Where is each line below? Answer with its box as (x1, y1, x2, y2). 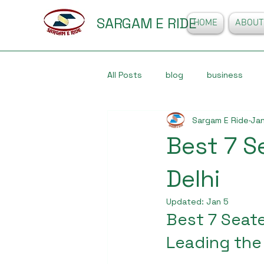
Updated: (166, 196, 206, 207)
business (207, 69, 243, 80)
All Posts (107, 69, 142, 80)
